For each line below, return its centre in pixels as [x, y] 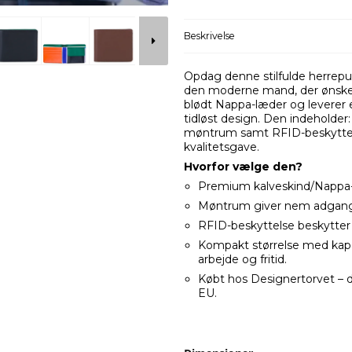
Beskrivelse [209, 35]
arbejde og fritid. [242, 259]
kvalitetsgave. [222, 147]
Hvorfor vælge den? [243, 166]
